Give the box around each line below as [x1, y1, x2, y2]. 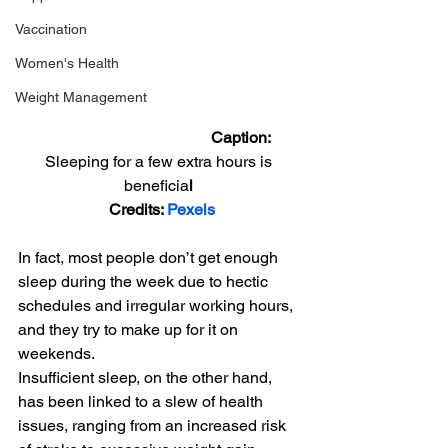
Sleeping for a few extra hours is [44, 151, 276, 171]
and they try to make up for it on [18, 319, 242, 339]
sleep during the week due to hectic [18, 271, 272, 291]
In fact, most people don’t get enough [18, 247, 282, 267]
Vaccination [15, 21, 87, 37]
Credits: [109, 199, 167, 219]
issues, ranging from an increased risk [18, 415, 290, 435]
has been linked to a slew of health [18, 391, 267, 411]
